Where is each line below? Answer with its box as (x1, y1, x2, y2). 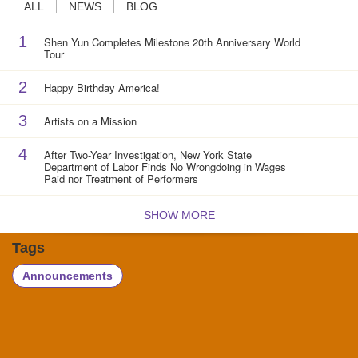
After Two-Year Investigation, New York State (43, 146, 252, 162)
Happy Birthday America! (43, 79, 160, 95)
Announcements (22, 268, 113, 282)
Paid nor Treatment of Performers (43, 170, 198, 186)
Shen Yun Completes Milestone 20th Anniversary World (43, 34, 300, 50)
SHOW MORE (143, 208, 215, 221)
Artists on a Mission (43, 113, 137, 129)
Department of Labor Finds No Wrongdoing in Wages (43, 158, 286, 174)
